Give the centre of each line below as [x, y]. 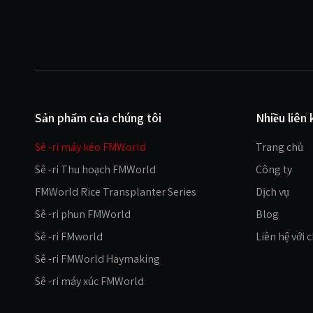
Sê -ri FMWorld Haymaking [97, 259]
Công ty [274, 169]
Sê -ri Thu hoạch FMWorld [95, 169]
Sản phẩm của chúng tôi [98, 118]
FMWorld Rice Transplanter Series [116, 192]
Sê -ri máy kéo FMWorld [90, 147]
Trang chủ [279, 147]
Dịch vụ [272, 192]
